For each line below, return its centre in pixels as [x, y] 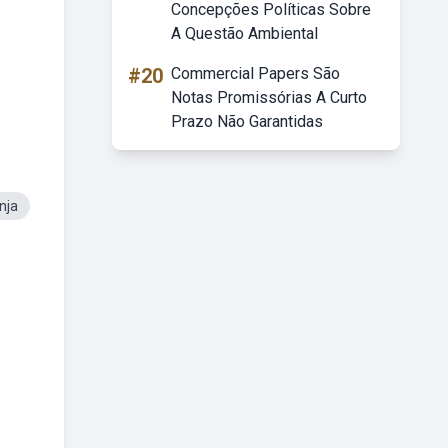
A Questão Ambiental [244, 33]
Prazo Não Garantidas [247, 121]
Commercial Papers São [255, 73]
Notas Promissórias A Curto [269, 97]
